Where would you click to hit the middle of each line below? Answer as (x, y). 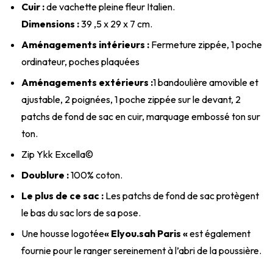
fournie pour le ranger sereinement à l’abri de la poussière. (141, 250)
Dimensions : (50, 23)
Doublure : (45, 175)
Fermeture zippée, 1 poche (206, 44)
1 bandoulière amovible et (206, 82)
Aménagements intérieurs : (85, 44)
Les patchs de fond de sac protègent (181, 195)
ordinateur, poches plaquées (80, 61)
